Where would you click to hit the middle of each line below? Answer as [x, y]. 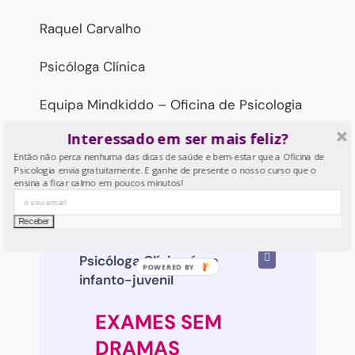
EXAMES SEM [158, 322]
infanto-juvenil [126, 279]
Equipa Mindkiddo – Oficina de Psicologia [171, 104]
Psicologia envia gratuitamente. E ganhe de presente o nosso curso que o [165, 170]
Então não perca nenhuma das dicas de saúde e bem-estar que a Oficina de [169, 157]
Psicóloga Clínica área [149, 260]
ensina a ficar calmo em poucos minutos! [98, 183]
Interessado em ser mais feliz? [177, 138]
